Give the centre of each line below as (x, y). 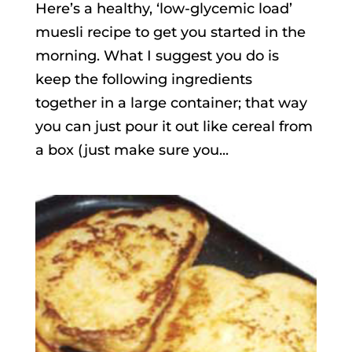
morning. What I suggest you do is (157, 56)
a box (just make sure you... (132, 150)
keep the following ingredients (143, 80)
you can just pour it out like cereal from (174, 127)
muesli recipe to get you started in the (170, 33)
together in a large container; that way (171, 103)
